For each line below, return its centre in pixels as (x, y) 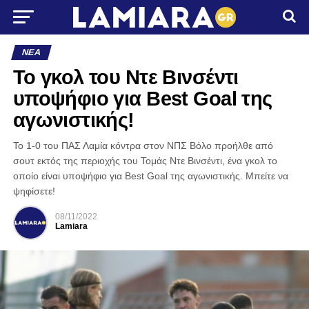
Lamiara (71, 226)
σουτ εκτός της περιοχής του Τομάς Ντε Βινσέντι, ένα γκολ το (145, 161)
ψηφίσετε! (34, 191)
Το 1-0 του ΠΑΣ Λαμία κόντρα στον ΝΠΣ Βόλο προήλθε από (143, 146)
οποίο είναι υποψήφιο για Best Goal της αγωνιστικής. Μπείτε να (150, 176)
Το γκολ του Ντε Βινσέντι (126, 77)
